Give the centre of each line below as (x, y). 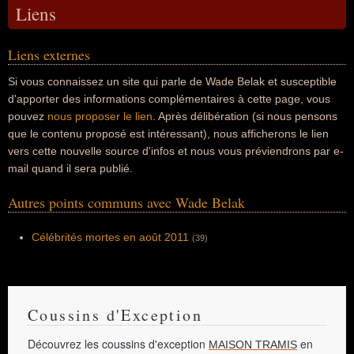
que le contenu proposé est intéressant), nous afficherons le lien (168, 134)
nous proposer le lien (100, 116)
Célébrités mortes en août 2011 (110, 237)
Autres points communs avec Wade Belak (126, 202)
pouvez (28, 116)
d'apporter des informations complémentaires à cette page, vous (169, 99)
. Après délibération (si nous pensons (245, 116)
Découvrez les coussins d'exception (118, 344)
